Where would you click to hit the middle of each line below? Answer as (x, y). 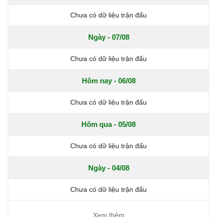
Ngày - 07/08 (108, 37)
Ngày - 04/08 (108, 168)
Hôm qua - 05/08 (108, 124)
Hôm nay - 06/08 (108, 80)
